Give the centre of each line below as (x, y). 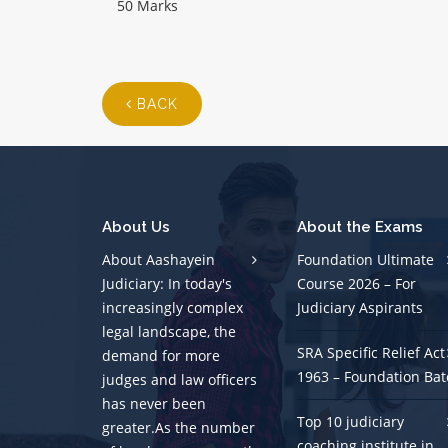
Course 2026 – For (356, 284)
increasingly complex (172, 308)
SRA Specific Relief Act (371, 353)
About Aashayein (158, 260)
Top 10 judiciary (350, 422)
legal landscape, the (169, 332)
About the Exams (360, 227)
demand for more (161, 356)
